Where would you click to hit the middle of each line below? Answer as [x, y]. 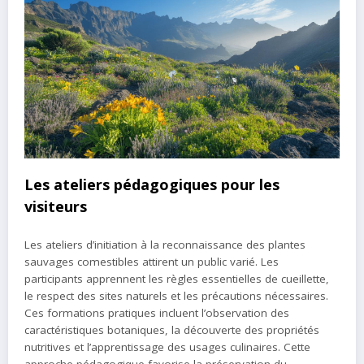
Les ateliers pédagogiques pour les [152, 185]
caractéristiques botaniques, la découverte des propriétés [172, 329]
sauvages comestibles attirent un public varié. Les [152, 261]
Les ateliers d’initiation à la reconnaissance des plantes [165, 244]
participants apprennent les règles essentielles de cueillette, [177, 278]
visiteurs [56, 207]
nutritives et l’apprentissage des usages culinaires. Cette [167, 347]
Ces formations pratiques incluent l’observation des [157, 312]
